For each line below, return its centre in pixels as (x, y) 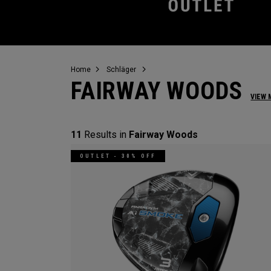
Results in (105, 135)
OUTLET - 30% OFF (118, 156)
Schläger (121, 70)
